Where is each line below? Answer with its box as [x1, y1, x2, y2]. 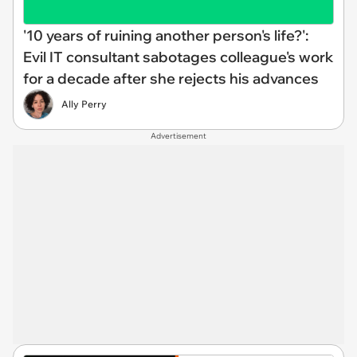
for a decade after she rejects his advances [23, 69, 319, 88]
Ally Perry [61, 98, 107, 110]
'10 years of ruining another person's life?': [23, 26, 308, 45]
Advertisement [151, 131, 206, 141]
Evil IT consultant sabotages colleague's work [23, 48, 334, 66]
